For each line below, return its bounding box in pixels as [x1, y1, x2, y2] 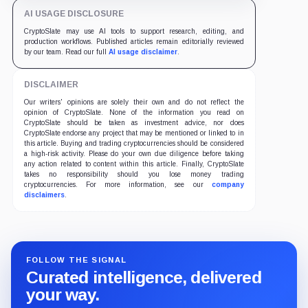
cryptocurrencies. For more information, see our [23, 181, 212, 189]
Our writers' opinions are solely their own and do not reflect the [23, 98, 244, 107]
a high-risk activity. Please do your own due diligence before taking [23, 150, 244, 158]
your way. [25, 285, 99, 305]
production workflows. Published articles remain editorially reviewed [23, 38, 244, 46]
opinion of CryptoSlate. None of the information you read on [23, 109, 244, 117]
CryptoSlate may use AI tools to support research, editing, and [23, 27, 244, 36]
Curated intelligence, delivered [25, 268, 261, 287]
